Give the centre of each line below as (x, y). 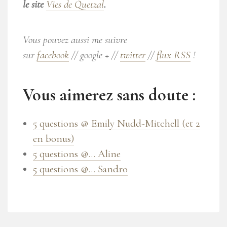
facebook (53, 55)
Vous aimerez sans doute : (109, 95)
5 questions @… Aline (77, 154)
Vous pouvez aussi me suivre (75, 40)
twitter (133, 55)
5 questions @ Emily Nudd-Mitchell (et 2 (117, 123)
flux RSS (174, 55)
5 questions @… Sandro (80, 169)
